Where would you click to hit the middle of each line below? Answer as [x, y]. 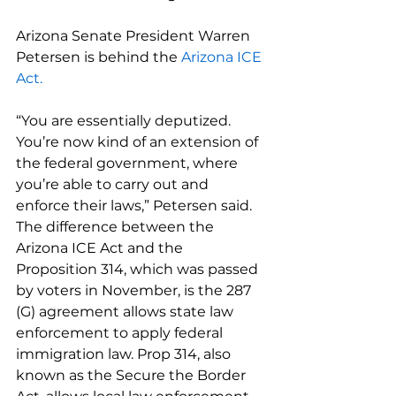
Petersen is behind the [99, 57]
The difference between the [117, 227]
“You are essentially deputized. [125, 121]
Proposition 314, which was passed [139, 269]
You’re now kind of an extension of [139, 142]
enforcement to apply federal [121, 333]
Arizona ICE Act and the [101, 248]
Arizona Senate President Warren [135, 36]
